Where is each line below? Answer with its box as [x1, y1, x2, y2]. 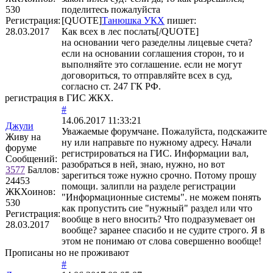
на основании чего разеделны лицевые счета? [62, 37, 252, 48]
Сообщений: [5, 153, 57, 164]
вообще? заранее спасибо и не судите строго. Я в [62, 224, 265, 235]
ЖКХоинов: [5, 186, 55, 197]
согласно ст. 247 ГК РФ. [62, 80, 161, 91]
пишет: [165, 15, 196, 26]
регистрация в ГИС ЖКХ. [5, 92, 113, 103]
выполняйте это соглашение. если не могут [62, 58, 242, 69]
